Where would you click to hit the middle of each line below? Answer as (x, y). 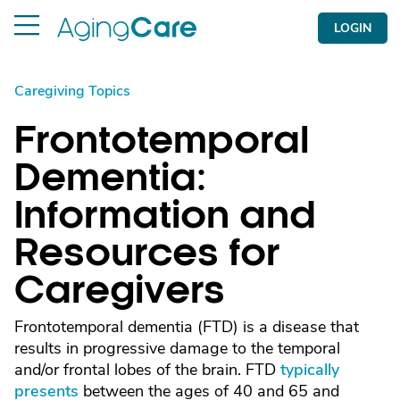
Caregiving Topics (72, 91)
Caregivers (120, 290)
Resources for (147, 253)
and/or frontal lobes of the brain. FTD (147, 370)
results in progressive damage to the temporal (177, 348)
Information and (165, 215)
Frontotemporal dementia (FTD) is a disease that (187, 327)
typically (310, 370)
